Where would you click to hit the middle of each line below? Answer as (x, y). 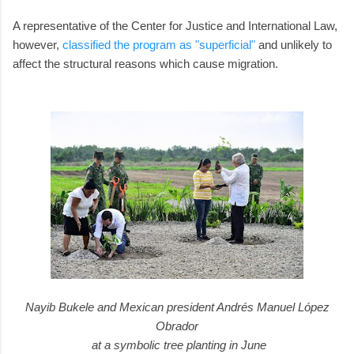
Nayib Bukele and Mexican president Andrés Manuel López (177, 307)
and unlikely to (294, 44)
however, (38, 44)
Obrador (177, 326)
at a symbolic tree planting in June (177, 345)
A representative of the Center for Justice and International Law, (175, 25)
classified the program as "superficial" (159, 44)
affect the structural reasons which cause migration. (145, 63)
